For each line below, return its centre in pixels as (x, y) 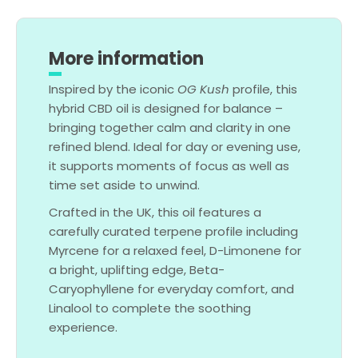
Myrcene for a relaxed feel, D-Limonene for (175, 251)
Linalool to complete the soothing (150, 308)
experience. (83, 328)
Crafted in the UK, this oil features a (155, 213)
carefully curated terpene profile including (173, 232)
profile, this (263, 89)
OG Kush (203, 89)
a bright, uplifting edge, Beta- (137, 270)
